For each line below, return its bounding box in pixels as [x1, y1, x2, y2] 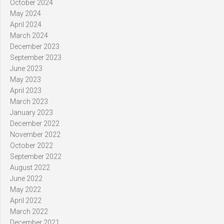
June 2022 [10, 174, 42, 183]
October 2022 [10, 141, 53, 150]
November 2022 [10, 130, 60, 139]
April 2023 [10, 86, 41, 95]
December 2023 [10, 42, 59, 51]
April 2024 [10, 20, 41, 29]
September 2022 [10, 152, 61, 161]
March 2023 [10, 97, 48, 106]
